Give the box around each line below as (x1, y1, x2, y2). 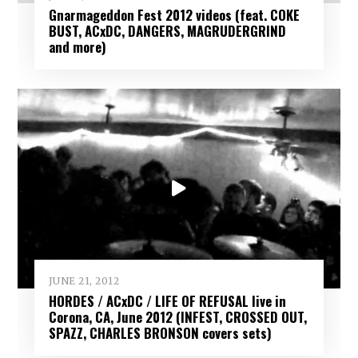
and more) (48, 37, 106, 58)
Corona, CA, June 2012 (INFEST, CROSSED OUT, (48, 306, 307, 327)
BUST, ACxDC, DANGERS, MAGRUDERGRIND (48, 21, 286, 42)
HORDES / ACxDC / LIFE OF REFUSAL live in (48, 290, 286, 311)
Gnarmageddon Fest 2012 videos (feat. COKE (48, 5, 300, 26)
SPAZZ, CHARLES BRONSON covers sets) (48, 322, 272, 343)
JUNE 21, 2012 (48, 275, 120, 288)
